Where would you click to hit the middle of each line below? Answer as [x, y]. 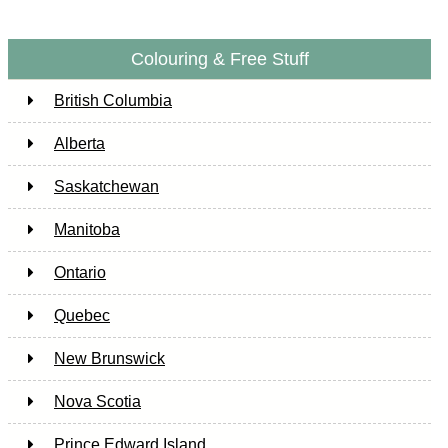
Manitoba [87, 229]
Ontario [80, 272]
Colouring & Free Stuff [219, 58]
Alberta [79, 143]
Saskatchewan [106, 186]
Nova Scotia [97, 401]
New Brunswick [109, 358]
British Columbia [113, 100]
